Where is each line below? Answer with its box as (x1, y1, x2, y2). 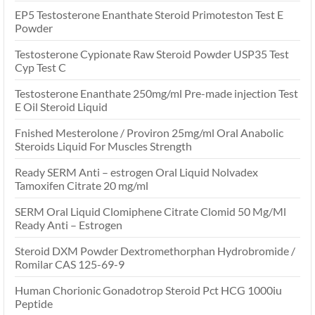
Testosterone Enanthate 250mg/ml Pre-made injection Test (15, 86, 298, 101)
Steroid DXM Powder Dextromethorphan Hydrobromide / (15, 244, 295, 258)
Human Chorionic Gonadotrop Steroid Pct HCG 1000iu (15, 283, 282, 297)
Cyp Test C (15, 60, 66, 75)
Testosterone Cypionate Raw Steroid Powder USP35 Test (15, 47, 289, 61)
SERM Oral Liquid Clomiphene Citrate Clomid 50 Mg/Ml (15, 205, 286, 219)
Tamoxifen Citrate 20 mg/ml (15, 179, 148, 193)
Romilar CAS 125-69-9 (15, 257, 124, 271)
